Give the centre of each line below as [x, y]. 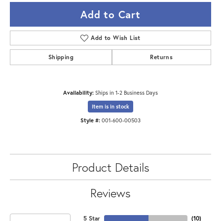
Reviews [110, 193]
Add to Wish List [116, 38]
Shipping [61, 57]
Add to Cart [110, 15]
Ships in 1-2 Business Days [127, 93]
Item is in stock [110, 107]
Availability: [78, 93]
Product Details [110, 167]
